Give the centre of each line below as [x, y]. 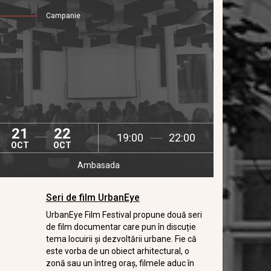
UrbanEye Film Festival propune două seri [124, 215]
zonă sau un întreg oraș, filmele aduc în [120, 263]
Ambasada [99, 165]
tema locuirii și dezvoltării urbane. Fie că [121, 239]
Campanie [63, 16]
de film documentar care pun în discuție [121, 227]
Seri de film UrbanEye [93, 198]
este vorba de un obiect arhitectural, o [117, 251]
